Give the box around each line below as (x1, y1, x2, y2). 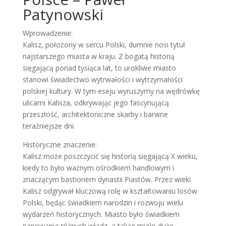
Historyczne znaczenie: (22, 140, 97, 149)
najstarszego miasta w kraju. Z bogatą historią (22, 51, 175, 61)
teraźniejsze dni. (22, 121, 75, 131)
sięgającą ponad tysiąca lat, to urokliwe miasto (22, 63, 176, 73)
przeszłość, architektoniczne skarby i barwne (22, 109, 168, 119)
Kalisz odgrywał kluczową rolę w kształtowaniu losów (22, 186, 197, 196)
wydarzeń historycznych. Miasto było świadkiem (22, 209, 180, 219)
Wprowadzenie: (22, 28, 73, 38)
